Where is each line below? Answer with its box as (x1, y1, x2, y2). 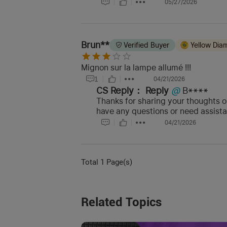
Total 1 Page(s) (81, 158, 132, 167)
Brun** (81, 40, 109, 50)
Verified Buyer (123, 41, 169, 49)
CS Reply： (96, 85, 143, 96)
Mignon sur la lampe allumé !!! (81, 63, 191, 72)
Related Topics (81, 195, 162, 209)
